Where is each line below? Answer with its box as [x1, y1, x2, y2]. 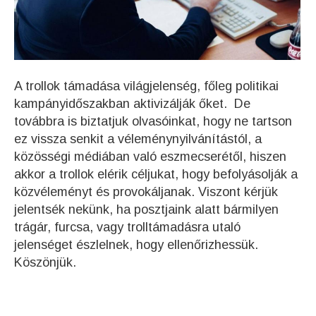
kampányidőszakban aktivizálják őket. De [14, 96, 250, 111]
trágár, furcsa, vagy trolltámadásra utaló [14, 219, 241, 234]
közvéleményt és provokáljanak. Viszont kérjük [14, 184, 278, 199]
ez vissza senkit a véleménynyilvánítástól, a [14, 131, 262, 146]
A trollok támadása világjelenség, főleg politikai [14, 78, 279, 93]
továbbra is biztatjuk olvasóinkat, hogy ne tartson [14, 114, 292, 128]
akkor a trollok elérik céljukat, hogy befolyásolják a [14, 166, 298, 181]
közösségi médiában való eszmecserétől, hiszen [14, 149, 286, 164]
